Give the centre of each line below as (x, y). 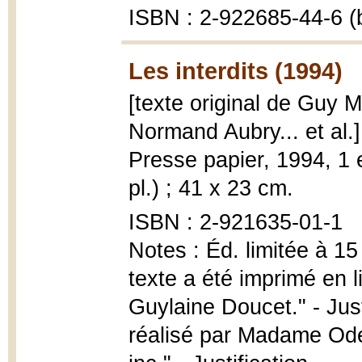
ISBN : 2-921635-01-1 (236, 222)
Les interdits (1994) (236, 71)
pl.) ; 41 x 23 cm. (211, 188)
